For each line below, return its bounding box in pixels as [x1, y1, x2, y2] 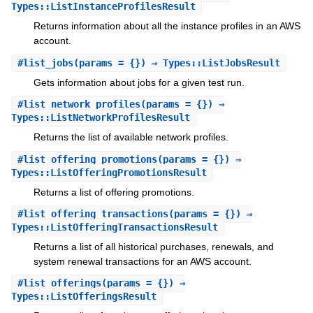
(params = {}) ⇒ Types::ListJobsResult [73, 57, 280, 68]
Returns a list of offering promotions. [33, 186, 194, 198]
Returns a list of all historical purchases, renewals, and [33, 241, 274, 253]
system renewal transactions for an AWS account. [33, 256, 252, 268]
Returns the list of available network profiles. [33, 131, 228, 143]
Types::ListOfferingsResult [10, 291, 156, 303]
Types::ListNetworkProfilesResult [10, 112, 190, 124]
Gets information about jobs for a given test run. [33, 76, 245, 88]
